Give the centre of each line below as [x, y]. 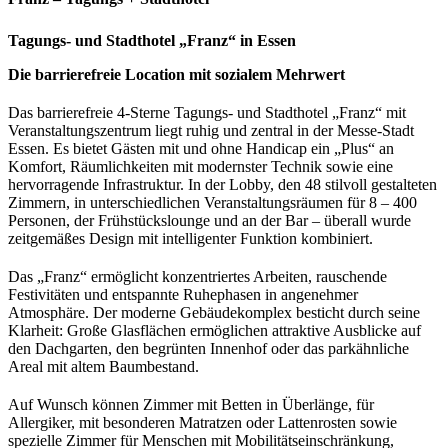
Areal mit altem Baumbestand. [103, 367]
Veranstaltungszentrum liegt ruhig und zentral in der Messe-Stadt [211, 131]
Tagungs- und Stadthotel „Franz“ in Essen [152, 41]
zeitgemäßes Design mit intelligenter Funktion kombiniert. [190, 239]
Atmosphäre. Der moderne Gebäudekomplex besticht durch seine [214, 313]
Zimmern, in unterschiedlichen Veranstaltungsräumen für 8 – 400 [212, 203]
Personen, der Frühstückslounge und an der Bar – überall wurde [209, 221]
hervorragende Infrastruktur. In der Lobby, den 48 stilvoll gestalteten [222, 185]
